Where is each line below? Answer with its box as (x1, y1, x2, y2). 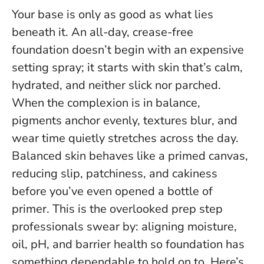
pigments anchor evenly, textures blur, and (12, 113, 237, 129)
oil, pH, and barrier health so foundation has (12, 236, 245, 253)
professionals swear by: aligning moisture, (12, 219, 237, 235)
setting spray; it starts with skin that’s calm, (12, 60, 243, 76)
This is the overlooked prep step (49, 201, 223, 217)
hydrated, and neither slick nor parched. (12, 77, 221, 94)
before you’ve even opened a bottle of (12, 183, 213, 200)
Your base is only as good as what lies (12, 6, 213, 23)
